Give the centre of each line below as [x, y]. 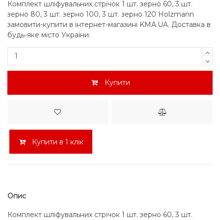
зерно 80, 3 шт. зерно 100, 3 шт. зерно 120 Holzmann [101, 14]
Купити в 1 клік [58, 142]
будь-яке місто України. [49, 35]
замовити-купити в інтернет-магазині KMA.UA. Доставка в [109, 24]
